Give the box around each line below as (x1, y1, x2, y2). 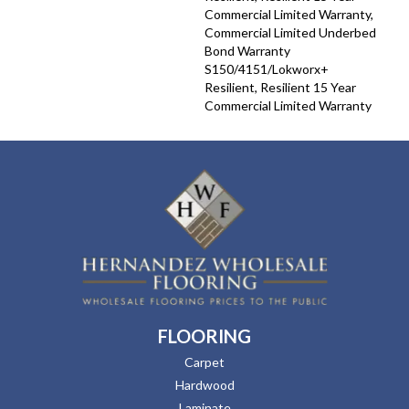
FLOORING (158, 325, 251, 348)
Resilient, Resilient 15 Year (204, 79, 356, 95)
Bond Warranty (204, 42, 290, 58)
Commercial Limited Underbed (204, 24, 376, 40)
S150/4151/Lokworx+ (204, 60, 329, 77)
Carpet (184, 354, 225, 371)
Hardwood (174, 377, 235, 393)
